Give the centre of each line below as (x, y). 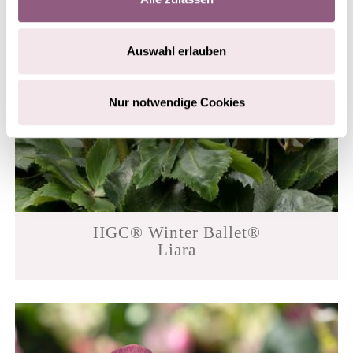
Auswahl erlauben (176, 50)
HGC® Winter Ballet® (176, 232)
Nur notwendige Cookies (176, 102)
